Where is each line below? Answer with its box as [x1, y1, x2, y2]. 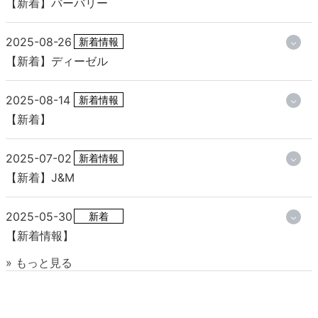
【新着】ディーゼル [6, 54, 108, 69]
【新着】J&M [6, 170, 75, 185]
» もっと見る [6, 256, 72, 270]
